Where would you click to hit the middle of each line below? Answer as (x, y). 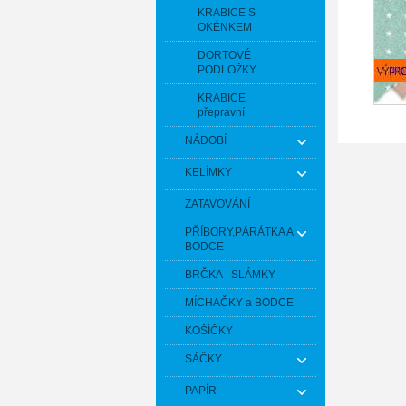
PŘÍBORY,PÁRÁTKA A (239, 232)
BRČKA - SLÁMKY (230, 275)
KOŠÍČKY (209, 331)
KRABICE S (227, 13)
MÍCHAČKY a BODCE (239, 303)
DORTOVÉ (224, 55)
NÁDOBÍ (206, 140)
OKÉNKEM (225, 27)
